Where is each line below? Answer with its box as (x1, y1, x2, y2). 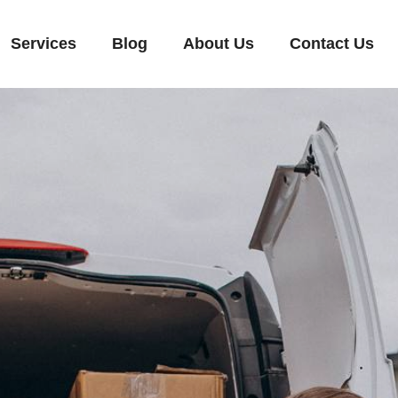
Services (10, 35, 76, 52)
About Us (182, 35, 254, 52)
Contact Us (289, 35, 374, 52)
